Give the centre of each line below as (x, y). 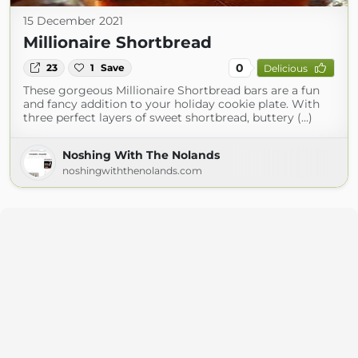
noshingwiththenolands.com (132, 171)
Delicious (285, 68)
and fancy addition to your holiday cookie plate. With (171, 104)
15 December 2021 (73, 21)
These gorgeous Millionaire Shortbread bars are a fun (171, 90)
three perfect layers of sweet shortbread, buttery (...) (168, 117)
